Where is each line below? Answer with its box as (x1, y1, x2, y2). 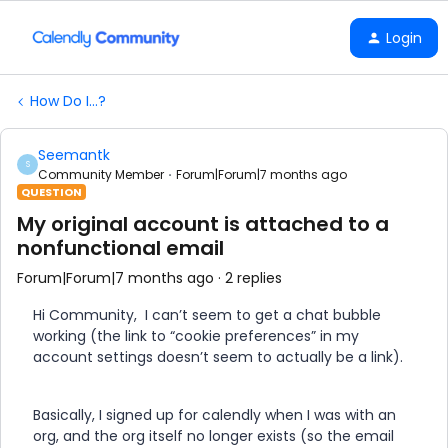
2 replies (225, 268, 282, 288)
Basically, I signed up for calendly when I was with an (33, 405, 396, 425)
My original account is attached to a (17, 210, 389, 238)
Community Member (38, 166, 164, 183)
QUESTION (21, 184, 82, 200)
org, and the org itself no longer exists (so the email (33, 426, 394, 446)
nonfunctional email (17, 234, 224, 262)
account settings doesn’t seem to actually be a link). (33, 347, 403, 367)
